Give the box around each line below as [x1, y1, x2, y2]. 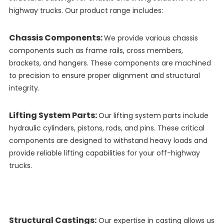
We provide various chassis [103, 33, 198, 43]
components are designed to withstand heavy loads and [8, 135, 207, 146]
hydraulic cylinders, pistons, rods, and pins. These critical [8, 123, 204, 133]
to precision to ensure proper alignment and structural [8, 70, 200, 81]
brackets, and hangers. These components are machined [8, 58, 211, 68]
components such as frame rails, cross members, [8, 45, 183, 56]
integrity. [8, 83, 39, 93]
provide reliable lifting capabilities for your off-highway [8, 148, 200, 158]
